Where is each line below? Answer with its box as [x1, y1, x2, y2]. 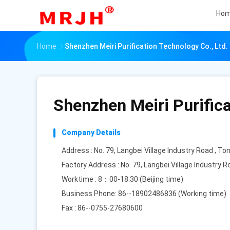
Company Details [62, 128, 121, 137]
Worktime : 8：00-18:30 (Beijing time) [62, 175, 183, 183]
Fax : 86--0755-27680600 [62, 204, 143, 212]
